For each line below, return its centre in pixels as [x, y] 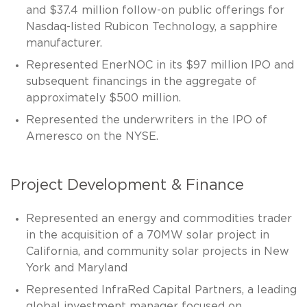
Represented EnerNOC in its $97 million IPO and [160, 65]
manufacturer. [64, 43]
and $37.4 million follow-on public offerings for [155, 10]
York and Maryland [76, 268]
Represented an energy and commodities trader [159, 218]
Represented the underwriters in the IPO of [146, 120]
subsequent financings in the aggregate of [141, 81]
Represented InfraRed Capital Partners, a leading [161, 290]
